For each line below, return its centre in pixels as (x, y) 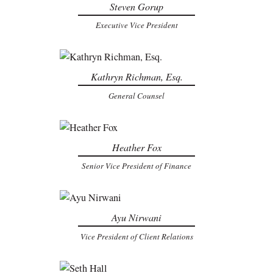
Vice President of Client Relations (136, 236)
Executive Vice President (136, 25)
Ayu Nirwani (136, 218)
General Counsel (136, 95)
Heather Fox (136, 147)
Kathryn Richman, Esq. (136, 77)
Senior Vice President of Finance (136, 166)
